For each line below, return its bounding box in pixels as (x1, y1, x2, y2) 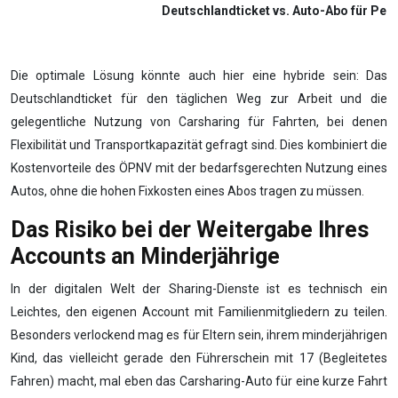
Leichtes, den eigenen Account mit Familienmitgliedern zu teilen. (11, 305, 387, 320)
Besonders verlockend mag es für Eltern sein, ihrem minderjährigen (11, 328, 387, 343)
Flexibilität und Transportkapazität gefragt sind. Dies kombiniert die (11, 138, 387, 153)
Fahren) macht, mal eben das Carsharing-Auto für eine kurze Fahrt (11, 374, 387, 389)
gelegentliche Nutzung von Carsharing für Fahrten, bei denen (11, 115, 387, 130)
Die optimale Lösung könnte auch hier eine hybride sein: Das (11, 68, 387, 84)
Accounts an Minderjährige (11, 243, 280, 270)
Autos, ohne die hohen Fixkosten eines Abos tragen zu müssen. (11, 184, 364, 199)
